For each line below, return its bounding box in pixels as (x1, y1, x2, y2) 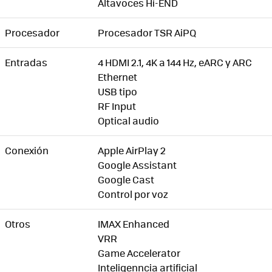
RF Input (98, 99, 136, 114)
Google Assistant (98, 158, 177, 172)
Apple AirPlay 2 (98, 143, 166, 158)
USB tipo (98, 84, 139, 99)
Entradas (5, 55, 47, 70)
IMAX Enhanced (98, 217, 169, 231)
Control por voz (98, 187, 168, 202)
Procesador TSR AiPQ (98, 25, 196, 40)
